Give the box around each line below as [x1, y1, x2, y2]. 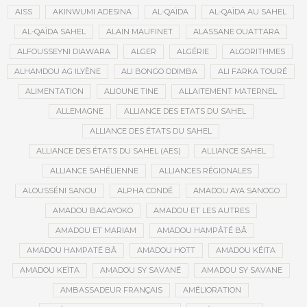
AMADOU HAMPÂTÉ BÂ [156, 225, 247, 235]
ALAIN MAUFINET [106, 27, 173, 36]
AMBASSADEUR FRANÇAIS [60, 285, 162, 295]
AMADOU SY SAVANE [201, 265, 282, 275]
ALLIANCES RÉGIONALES [159, 166, 251, 175]
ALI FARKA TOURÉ [218, 66, 287, 76]
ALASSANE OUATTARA [193, 27, 280, 36]
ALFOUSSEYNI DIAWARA [16, 47, 110, 56]
